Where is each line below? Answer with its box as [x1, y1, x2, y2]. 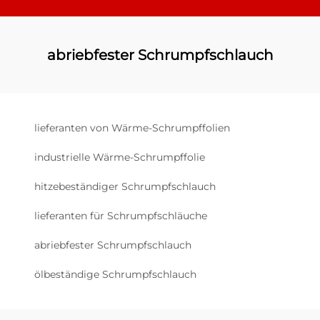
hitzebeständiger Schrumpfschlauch [34, 179, 216, 193]
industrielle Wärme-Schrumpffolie [34, 150, 205, 164]
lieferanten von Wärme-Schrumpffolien [34, 121, 230, 134]
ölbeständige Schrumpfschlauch [34, 267, 196, 281]
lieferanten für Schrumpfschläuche [34, 209, 207, 222]
